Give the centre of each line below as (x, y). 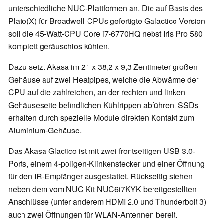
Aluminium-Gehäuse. (45, 131)
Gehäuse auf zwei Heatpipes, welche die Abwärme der (103, 80)
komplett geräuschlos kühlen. (59, 46)
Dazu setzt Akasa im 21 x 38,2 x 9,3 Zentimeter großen (103, 67)
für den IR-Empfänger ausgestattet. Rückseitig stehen (100, 176)
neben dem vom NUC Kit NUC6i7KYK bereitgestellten (102, 189)
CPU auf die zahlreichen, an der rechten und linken (97, 92)
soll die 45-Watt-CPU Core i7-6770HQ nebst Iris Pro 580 (106, 34)
